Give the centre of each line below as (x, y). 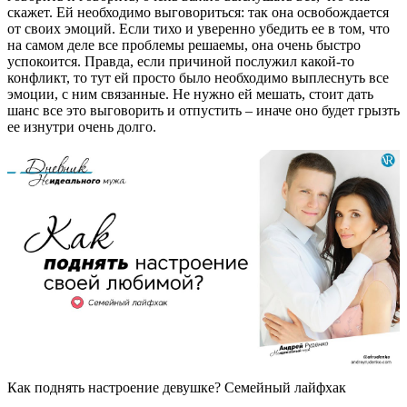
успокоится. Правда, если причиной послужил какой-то (181, 61)
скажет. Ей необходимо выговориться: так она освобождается (198, 12)
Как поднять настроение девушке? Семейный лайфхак (177, 387)
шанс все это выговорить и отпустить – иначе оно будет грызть (203, 110)
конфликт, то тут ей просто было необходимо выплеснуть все (198, 77)
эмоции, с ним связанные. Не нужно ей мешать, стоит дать (190, 94)
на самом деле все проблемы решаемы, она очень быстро (184, 45)
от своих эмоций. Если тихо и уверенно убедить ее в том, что (199, 28)
